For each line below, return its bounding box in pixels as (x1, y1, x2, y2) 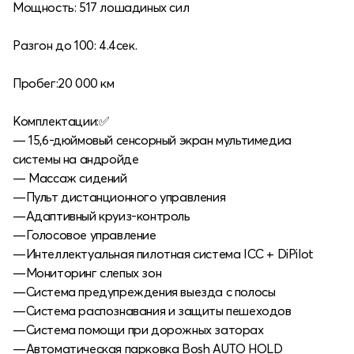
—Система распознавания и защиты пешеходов (13, 302, 292, 318)
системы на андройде (13, 150, 139, 167)
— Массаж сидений (13, 169, 127, 186)
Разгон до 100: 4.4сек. (13, 36, 137, 53)
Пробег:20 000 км (13, 74, 115, 91)
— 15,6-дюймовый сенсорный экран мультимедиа (13, 131, 292, 148)
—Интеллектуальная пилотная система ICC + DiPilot (13, 245, 314, 262)
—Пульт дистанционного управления (13, 188, 226, 205)
